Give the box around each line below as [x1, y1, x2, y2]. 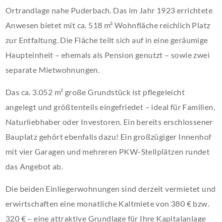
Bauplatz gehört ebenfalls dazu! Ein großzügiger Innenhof [5, 131, 212, 141]
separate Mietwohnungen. [5, 64, 100, 74]
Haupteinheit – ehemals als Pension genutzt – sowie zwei [5, 50, 210, 59]
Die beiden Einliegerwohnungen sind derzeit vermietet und [5, 183, 216, 193]
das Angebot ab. [5, 161, 63, 171]
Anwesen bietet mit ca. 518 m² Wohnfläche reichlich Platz [5, 20, 211, 30]
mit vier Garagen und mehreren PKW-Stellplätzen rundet [5, 146, 210, 156]
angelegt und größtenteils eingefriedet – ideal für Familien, [5, 102, 216, 111]
